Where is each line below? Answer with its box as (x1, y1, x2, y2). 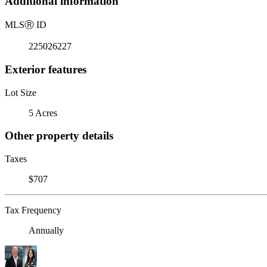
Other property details (5, 129, 113, 142)
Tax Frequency (5, 204, 61, 215)
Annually (29, 225, 64, 235)
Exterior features (5, 63, 86, 76)
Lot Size (5, 87, 36, 98)
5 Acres (29, 107, 57, 118)
